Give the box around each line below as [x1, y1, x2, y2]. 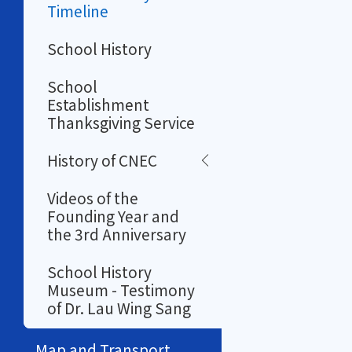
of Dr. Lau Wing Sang [47, 297, 191, 319]
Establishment [47, 93, 149, 115]
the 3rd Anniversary [47, 223, 186, 245]
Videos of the [47, 187, 138, 209]
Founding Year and [47, 205, 179, 227]
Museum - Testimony [47, 279, 195, 301]
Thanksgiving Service [47, 112, 195, 134]
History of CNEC [47, 149, 157, 171]
